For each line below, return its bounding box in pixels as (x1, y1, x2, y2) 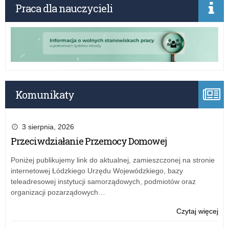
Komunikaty (15, 87, 74, 101)
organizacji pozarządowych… (11, 188, 105, 196)
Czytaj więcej (176, 207, 218, 215)
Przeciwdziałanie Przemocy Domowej (11, 134, 167, 147)
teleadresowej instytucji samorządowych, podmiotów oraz (11, 177, 196, 186)
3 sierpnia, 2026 (22, 122, 74, 131)
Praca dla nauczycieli (15, 1, 112, 15)
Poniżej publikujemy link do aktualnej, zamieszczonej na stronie (11, 155, 215, 164)
